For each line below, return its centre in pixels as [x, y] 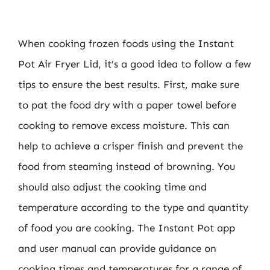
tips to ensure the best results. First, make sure [129, 84]
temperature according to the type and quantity [133, 207]
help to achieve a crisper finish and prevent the [130, 146]
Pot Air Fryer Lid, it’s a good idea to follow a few [135, 64]
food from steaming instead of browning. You [127, 166]
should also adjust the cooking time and [112, 187]
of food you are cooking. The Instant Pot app [127, 228]
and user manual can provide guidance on [117, 248]
